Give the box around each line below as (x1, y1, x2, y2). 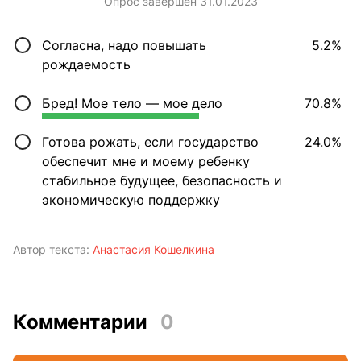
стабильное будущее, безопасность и (42, 172, 282, 189)
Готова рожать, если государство (42, 134, 259, 151)
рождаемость (42, 56, 131, 73)
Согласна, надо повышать (42, 37, 206, 54)
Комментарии (13, 310, 147, 334)
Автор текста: (13, 243, 89, 257)
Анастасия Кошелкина (93, 243, 214, 257)
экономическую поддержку (42, 192, 220, 209)
